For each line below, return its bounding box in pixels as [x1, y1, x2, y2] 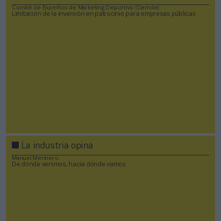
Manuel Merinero [12, 155, 59, 161]
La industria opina [19, 142, 93, 151]
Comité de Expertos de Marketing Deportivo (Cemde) [12, 4, 160, 10]
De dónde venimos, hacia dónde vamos [12, 161, 126, 168]
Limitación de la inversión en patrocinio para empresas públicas [12, 11, 196, 17]
